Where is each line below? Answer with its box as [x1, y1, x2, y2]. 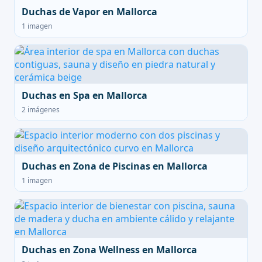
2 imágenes [22, 105, 60, 115]
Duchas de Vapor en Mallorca [22, 5, 157, 18]
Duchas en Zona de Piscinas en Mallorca [22, 160, 208, 173]
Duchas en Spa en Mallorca [22, 89, 147, 102]
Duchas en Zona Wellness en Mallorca [22, 243, 197, 256]
